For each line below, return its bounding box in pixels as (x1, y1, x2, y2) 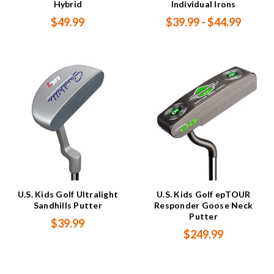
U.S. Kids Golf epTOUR (157, 189, 251, 200)
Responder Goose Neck (154, 200, 253, 211)
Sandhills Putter (33, 200, 102, 211)
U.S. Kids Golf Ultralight (17, 189, 118, 200)
